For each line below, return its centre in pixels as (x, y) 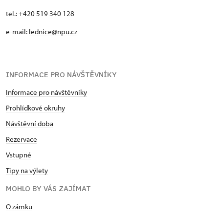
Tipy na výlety (27, 170)
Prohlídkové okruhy (35, 108)
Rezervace (22, 139)
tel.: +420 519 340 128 (40, 13)
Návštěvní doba (30, 123)
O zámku (19, 207)
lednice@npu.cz (53, 32)
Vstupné (19, 155)
